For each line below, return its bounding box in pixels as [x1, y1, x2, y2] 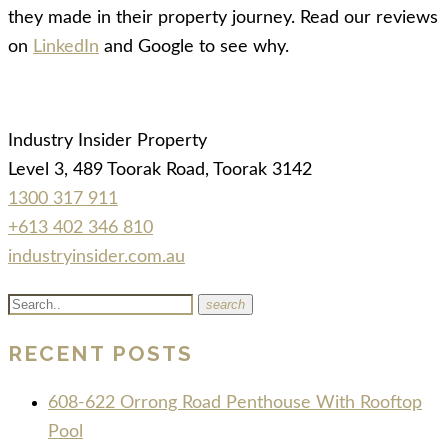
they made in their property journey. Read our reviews [8, 9, 438, 28]
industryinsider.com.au [8, 248, 185, 267]
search [206, 297, 245, 313]
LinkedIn [33, 38, 99, 57]
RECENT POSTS [8, 341, 194, 367]
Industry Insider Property [8, 132, 207, 151]
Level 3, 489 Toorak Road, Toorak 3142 [8, 161, 312, 180]
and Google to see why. [99, 38, 289, 57]
